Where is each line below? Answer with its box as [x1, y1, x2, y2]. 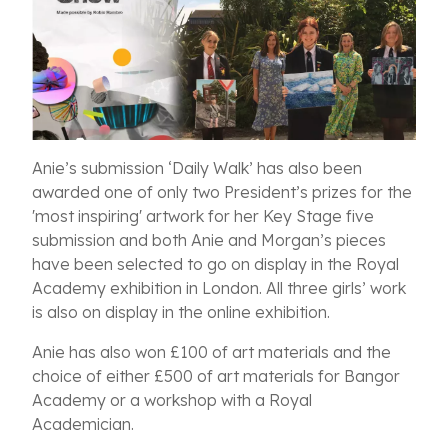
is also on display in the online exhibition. [32, 302, 334, 323]
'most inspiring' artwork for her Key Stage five [32, 206, 374, 227]
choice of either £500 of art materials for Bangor [32, 366, 400, 387]
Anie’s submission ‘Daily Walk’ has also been [32, 158, 362, 179]
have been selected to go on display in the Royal [32, 254, 399, 275]
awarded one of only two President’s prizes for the [32, 182, 412, 203]
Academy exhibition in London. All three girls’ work [32, 278, 406, 299]
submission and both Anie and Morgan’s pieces [32, 230, 386, 251]
